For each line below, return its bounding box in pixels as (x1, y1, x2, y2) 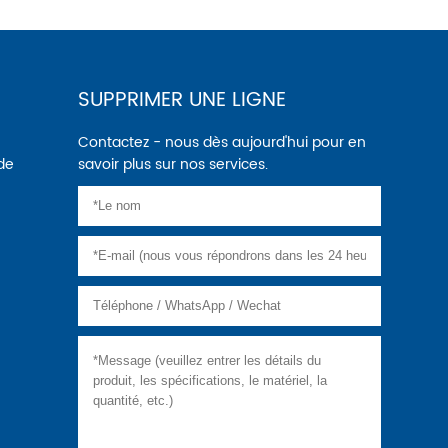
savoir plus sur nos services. (78, 153, 269, 177)
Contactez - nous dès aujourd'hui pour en (78, 131, 90, 155)
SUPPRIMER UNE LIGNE (78, 84, 287, 118)
